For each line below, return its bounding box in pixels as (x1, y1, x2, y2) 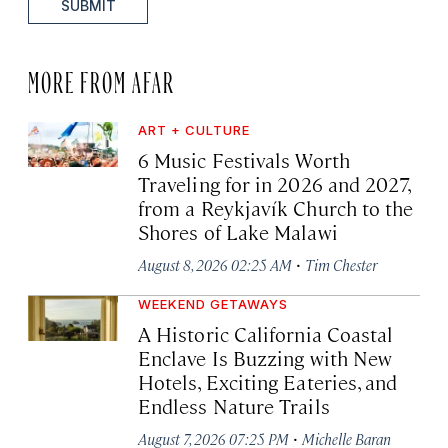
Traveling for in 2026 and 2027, (138, 170, 411, 198)
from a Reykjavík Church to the (138, 194, 414, 222)
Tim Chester (305, 255, 377, 275)
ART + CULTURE (138, 122, 250, 139)
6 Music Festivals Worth (138, 146, 350, 174)
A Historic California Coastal (138, 320, 394, 348)
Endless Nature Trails (138, 392, 330, 420)
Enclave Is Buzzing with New (138, 344, 393, 372)
